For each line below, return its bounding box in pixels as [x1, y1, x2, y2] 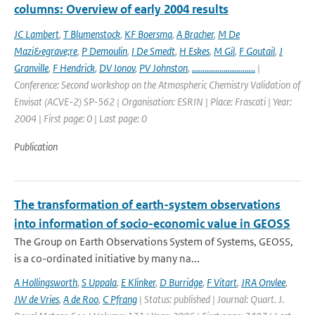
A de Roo [63, 292, 98, 306]
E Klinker [121, 276, 155, 289]
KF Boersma [124, 27, 172, 41]
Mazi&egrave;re [14, 44, 77, 58]
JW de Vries [14, 292, 59, 306]
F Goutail [239, 44, 275, 58]
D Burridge [160, 276, 202, 289]
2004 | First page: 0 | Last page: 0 [14, 112, 147, 125]
